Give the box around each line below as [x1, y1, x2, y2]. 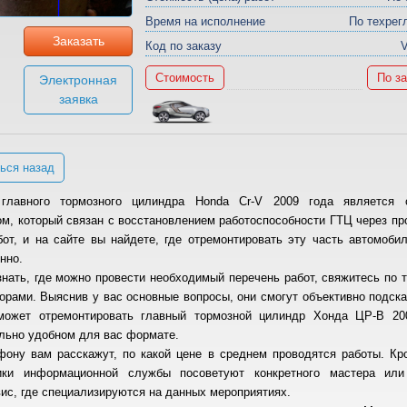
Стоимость [155, 71, 215, 84]
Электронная [39, 72, 118, 87]
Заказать [52, 33, 104, 48]
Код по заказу [145, 39, 223, 53]
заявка [58, 91, 98, 106]
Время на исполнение [145, 15, 266, 28]
